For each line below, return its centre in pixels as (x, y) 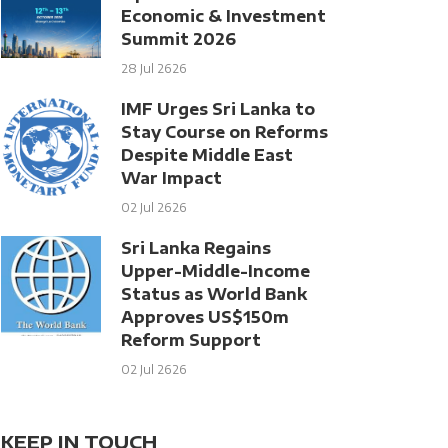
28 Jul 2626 (154, 68)
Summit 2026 (178, 38)
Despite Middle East (207, 154)
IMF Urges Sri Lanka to (218, 108)
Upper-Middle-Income (215, 270)
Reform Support (191, 339)
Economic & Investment (223, 15)
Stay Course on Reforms (224, 131)
